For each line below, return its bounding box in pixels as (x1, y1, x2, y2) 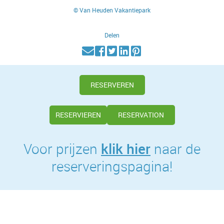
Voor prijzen (23, 139, 101, 158)
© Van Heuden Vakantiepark (73, 5, 150, 14)
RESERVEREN (90, 79, 134, 89)
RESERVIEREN (55, 109, 101, 119)
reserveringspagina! (51, 156, 172, 175)
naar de (150, 139, 200, 158)
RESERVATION (117, 109, 164, 119)
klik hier (101, 138, 150, 158)
